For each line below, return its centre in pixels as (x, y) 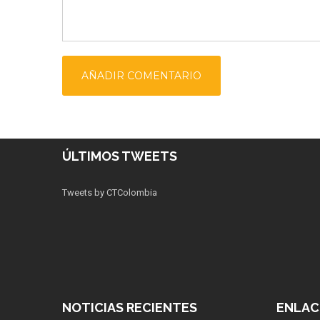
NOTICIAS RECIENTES (130, 308)
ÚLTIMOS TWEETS (120, 156)
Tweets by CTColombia (110, 193)
